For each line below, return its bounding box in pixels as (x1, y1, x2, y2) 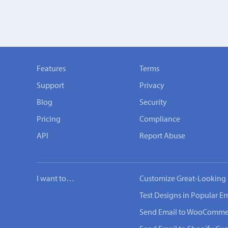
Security (139, 99, 167, 107)
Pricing (37, 116, 61, 124)
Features (37, 65, 66, 73)
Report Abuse (139, 132, 185, 140)
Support (37, 82, 64, 90)
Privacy (139, 82, 164, 90)
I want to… (37, 175, 74, 183)
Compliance (139, 116, 180, 124)
